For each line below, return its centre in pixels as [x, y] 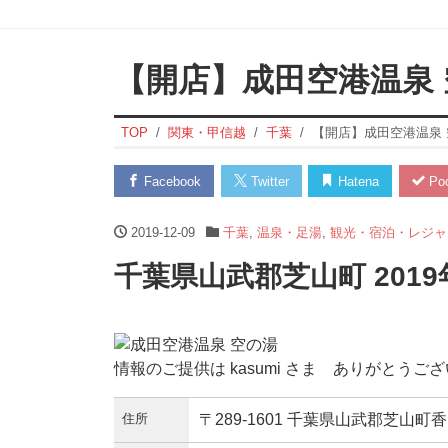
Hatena [356, 181]
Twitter [267, 181]
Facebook [170, 181]
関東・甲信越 [206, 132]
